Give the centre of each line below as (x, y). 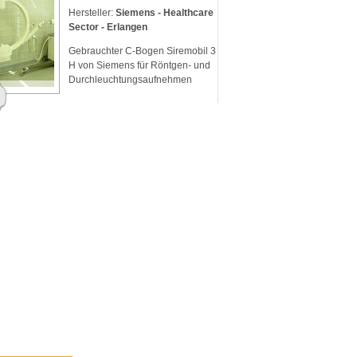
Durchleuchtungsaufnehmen (130, 80)
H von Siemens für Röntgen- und (139, 66)
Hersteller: (92, 13)
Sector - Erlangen (108, 27)
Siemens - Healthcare (165, 13)
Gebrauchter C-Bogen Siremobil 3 (142, 51)
